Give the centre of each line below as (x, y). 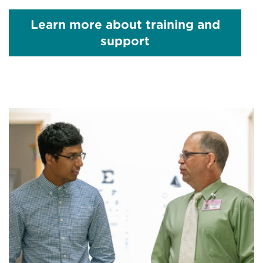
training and (183, 24)
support (125, 41)
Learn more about (88, 24)
